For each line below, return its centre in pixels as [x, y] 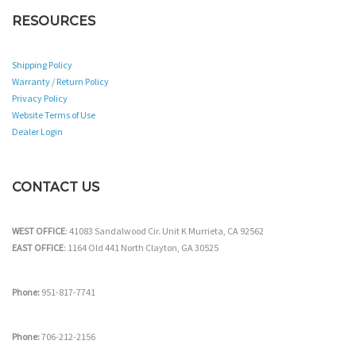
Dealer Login [37, 132]
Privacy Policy [40, 98]
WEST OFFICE [39, 231]
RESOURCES [54, 21]
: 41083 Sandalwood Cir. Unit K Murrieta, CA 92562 [164, 231]
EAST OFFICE [38, 248]
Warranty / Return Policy [60, 81]
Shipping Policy [42, 65]
